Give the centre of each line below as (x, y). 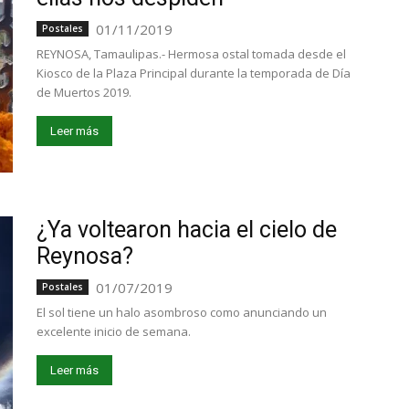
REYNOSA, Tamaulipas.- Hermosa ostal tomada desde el (191, 54)
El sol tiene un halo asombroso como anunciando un (182, 312)
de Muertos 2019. (84, 92)
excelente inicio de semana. (114, 331)
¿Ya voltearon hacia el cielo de (187, 230)
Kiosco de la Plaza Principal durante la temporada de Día (194, 73)
